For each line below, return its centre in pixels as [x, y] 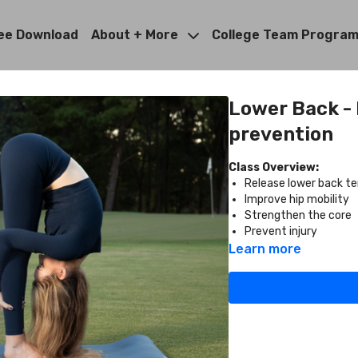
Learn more [265, 249]
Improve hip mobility [297, 199]
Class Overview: [274, 167]
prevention [281, 134]
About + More [136, 35]
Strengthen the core [298, 215]
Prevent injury [281, 231]
